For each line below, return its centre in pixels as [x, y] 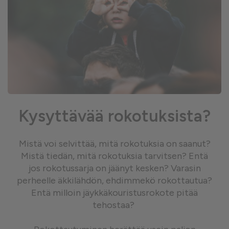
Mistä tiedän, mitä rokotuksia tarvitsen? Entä [114, 156]
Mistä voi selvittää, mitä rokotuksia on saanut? [114, 144]
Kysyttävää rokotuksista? [114, 116]
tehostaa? [114, 205]
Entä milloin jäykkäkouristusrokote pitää [114, 193]
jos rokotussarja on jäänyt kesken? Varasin [114, 168]
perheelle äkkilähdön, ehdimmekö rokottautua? [114, 180]
